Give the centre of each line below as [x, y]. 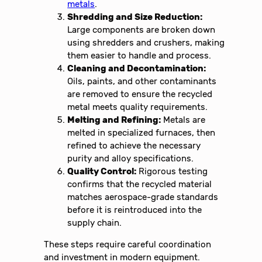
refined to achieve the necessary [134, 145]
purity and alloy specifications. [131, 158]
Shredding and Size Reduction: [135, 17]
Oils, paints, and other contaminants [142, 81]
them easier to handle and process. [139, 55]
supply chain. [95, 223]
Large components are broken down [142, 30]
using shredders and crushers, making [146, 42]
